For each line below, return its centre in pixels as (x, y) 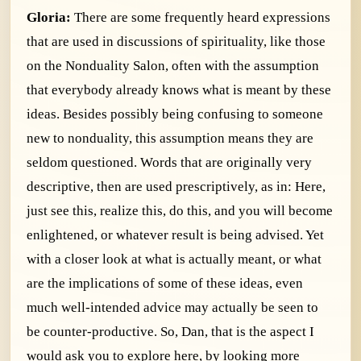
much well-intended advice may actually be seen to (172, 307)
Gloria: (50, 17)
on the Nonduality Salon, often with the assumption (173, 65)
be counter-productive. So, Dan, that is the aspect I (170, 331)
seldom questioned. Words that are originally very (169, 162)
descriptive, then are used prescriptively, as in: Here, (176, 186)
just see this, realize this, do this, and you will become (180, 210)
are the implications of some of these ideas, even (165, 283)
